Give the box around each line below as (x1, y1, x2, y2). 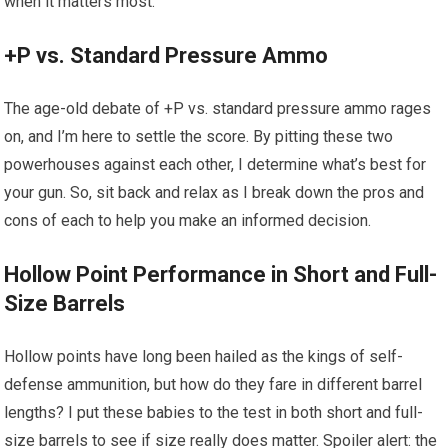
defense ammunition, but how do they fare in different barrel (4, 375, 423, 394)
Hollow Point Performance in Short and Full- (4, 262, 438, 287)
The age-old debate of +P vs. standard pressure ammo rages (4, 99, 432, 118)
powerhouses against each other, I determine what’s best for (4, 155, 427, 174)
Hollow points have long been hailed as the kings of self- (4, 347, 404, 366)
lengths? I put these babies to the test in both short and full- (4, 403, 424, 422)
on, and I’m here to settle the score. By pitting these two (4, 127, 394, 146)
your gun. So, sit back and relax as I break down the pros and (4, 183, 425, 202)
